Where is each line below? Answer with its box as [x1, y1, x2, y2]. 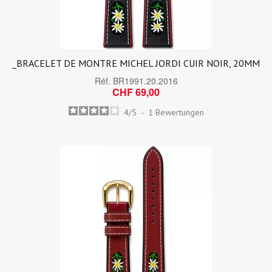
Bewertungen [155, 107, 204, 118]
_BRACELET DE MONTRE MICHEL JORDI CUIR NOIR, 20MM [12, 57, 260, 69]
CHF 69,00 [112, 85, 160, 99]
